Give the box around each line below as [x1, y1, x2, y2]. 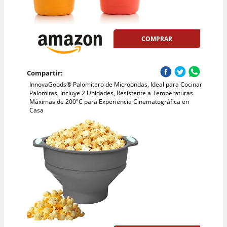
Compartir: [26, 68, 63, 78]
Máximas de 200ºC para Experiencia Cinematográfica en [29, 97, 189, 106]
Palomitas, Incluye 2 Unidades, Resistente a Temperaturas [29, 88, 193, 97]
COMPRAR [141, 34, 173, 43]
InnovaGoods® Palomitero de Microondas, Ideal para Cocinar [29, 80, 202, 89]
